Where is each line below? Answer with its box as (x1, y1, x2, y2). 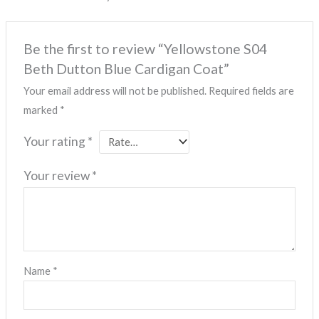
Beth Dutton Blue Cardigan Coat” (23, 60, 230, 77)
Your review (23, 168, 93, 184)
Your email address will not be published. (23, 84, 207, 97)
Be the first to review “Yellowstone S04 (23, 40, 268, 57)
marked (23, 103, 61, 116)
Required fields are (209, 84, 295, 97)
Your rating (23, 133, 88, 149)
